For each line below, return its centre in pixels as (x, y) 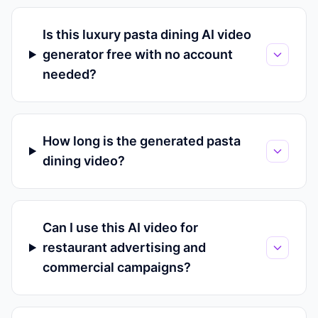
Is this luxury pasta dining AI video (147, 34)
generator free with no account (138, 54)
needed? (70, 74)
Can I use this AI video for (121, 227)
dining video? (84, 161)
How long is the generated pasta (142, 141)
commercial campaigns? (117, 267)
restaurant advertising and (125, 247)
